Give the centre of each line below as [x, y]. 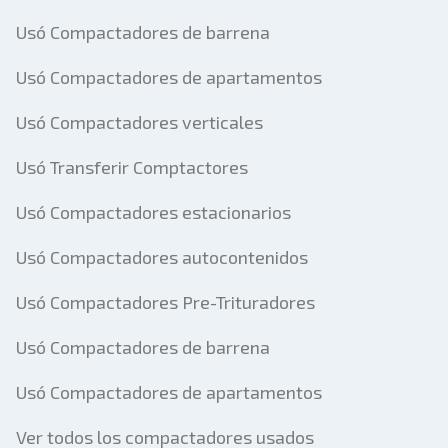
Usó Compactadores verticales [139, 122]
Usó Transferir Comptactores [132, 167]
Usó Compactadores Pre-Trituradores [165, 302]
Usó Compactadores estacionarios [153, 212]
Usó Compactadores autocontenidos [162, 257]
